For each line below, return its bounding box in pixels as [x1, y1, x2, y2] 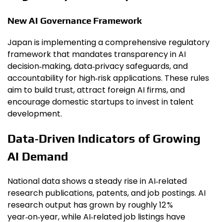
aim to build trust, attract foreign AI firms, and [7, 84, 185, 96]
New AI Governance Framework [7, 15, 142, 26]
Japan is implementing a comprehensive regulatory [7, 36, 210, 48]
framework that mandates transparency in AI [7, 48, 186, 60]
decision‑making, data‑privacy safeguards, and [7, 60, 188, 72]
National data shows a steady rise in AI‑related [7, 175, 187, 187]
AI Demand [7, 149, 68, 163]
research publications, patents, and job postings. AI [7, 187, 206, 199]
